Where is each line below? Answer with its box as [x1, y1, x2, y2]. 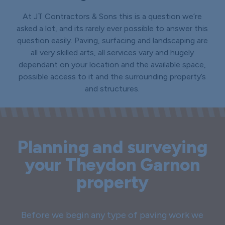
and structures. [85, 84, 140, 94]
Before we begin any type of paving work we [21, 209, 204, 220]
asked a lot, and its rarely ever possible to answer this [17, 24, 208, 34]
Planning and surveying [18, 136, 207, 158]
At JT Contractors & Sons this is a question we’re [23, 12, 202, 22]
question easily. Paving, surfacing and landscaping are [17, 36, 208, 46]
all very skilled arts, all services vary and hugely [31, 48, 194, 58]
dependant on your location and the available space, [19, 60, 206, 70]
